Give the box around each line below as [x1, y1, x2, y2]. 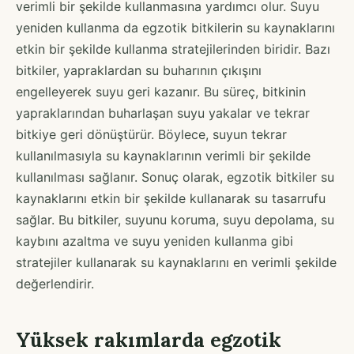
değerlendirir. [16, 275, 94, 292]
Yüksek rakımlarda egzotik [16, 326, 281, 352]
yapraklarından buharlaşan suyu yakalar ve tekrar [16, 104, 310, 121]
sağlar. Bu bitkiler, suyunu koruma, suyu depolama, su [16, 211, 334, 228]
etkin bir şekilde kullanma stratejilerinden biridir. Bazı [16, 40, 330, 57]
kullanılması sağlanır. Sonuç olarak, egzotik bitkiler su [16, 168, 334, 185]
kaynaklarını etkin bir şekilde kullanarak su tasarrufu [16, 190, 326, 206]
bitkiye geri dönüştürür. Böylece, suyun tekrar [16, 126, 287, 142]
